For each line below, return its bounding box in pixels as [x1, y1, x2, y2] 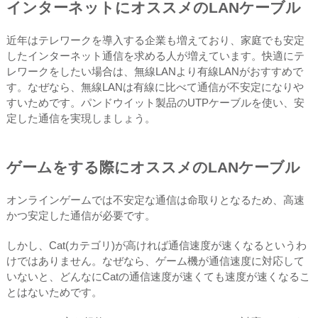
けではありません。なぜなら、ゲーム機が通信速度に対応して [6, 254, 305, 267]
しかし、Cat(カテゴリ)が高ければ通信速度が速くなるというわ [6, 238, 307, 251]
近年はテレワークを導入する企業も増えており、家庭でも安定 [6, 33, 305, 46]
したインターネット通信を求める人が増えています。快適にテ [6, 49, 305, 62]
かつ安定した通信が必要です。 [6, 209, 155, 221]
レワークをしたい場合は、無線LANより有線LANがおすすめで [6, 65, 303, 77]
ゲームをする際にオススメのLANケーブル [6, 158, 300, 175]
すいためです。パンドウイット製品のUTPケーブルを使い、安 [6, 96, 305, 109]
